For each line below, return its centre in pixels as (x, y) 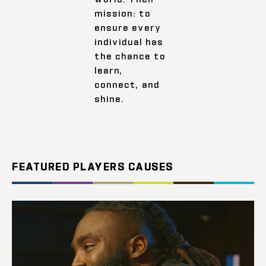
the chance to (130, 56)
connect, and (127, 84)
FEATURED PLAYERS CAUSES (93, 166)
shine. (110, 99)
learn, (109, 70)
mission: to (123, 13)
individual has (129, 42)
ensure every (128, 27)
